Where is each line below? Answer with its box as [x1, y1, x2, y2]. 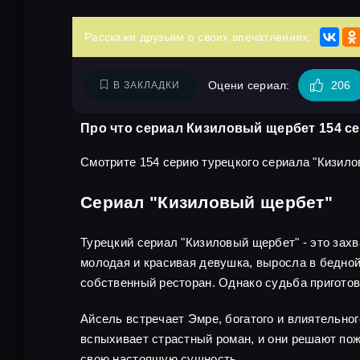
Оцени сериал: [208, 79, 290, 92]
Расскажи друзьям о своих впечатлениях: [84, 31, 312, 43]
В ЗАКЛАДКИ [113, 80, 180, 91]
